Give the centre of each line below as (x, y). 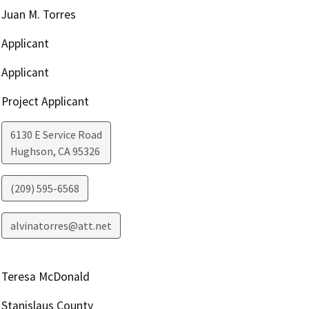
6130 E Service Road (56, 134)
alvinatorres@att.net (61, 225)
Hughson (31, 151)
